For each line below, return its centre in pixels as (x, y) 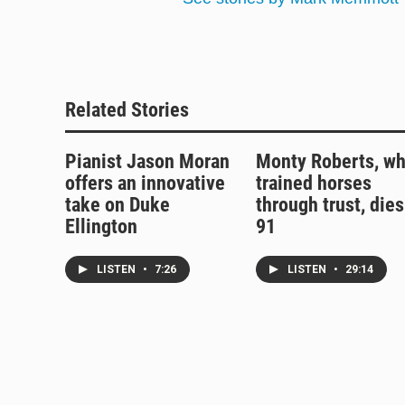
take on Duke (118, 204)
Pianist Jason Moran (147, 161)
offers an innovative (145, 183)
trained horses (313, 183)
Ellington (101, 226)
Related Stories (127, 109)
